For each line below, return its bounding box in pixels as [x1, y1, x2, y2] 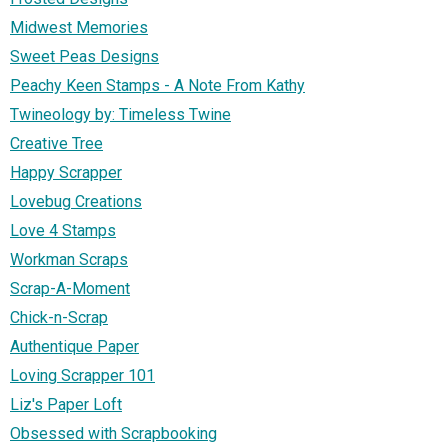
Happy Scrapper [10, 162, 122, 182]
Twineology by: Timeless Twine [10, 104, 231, 124]
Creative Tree [10, 133, 103, 153]
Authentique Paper [10, 336, 139, 356]
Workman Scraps [10, 249, 128, 269]
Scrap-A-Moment [10, 278, 130, 298]
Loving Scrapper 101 [10, 365, 155, 385]
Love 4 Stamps [10, 220, 116, 240]
